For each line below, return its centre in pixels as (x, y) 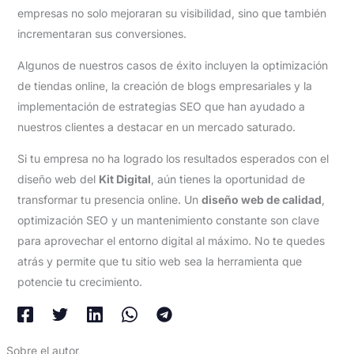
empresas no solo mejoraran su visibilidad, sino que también (171, 13)
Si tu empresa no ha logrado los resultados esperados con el (173, 158)
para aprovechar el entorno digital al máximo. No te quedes (171, 240)
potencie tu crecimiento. (79, 281)
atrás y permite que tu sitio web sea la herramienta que (159, 261)
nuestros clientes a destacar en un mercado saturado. (156, 126)
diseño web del (58, 179)
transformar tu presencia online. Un (109, 199)
